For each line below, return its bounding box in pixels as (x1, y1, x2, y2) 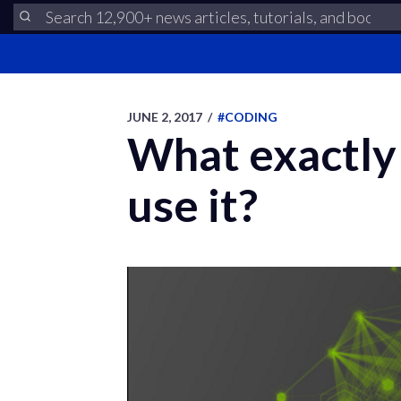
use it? (127, 178, 258, 232)
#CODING (218, 109, 277, 124)
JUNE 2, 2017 (127, 109, 202, 124)
